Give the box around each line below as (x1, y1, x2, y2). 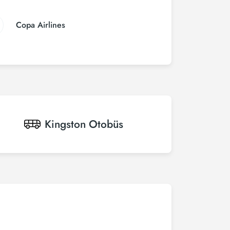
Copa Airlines (15, 19, 65, 31)
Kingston (45, 117, 86, 132)
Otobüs (89, 117, 123, 132)
